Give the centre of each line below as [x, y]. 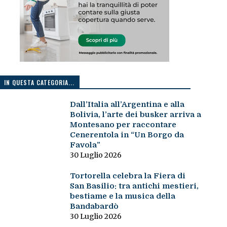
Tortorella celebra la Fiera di [127, 176]
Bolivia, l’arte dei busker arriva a [135, 115]
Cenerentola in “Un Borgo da [127, 135]
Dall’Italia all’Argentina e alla [127, 105]
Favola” [85, 145]
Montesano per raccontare [123, 125]
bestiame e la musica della [122, 196]
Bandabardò [94, 206]
